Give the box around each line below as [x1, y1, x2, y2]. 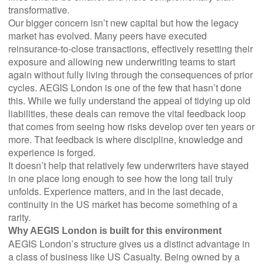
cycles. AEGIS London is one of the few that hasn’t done [8, 80, 242, 94]
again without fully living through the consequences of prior [8, 67, 253, 81]
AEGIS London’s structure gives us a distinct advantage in [8, 236, 250, 250]
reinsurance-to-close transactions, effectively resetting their [8, 41, 253, 55]
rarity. [8, 210, 31, 224]
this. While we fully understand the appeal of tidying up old [8, 93, 251, 107]
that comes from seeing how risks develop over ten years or [8, 119, 255, 133]
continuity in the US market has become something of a [8, 197, 238, 211]
